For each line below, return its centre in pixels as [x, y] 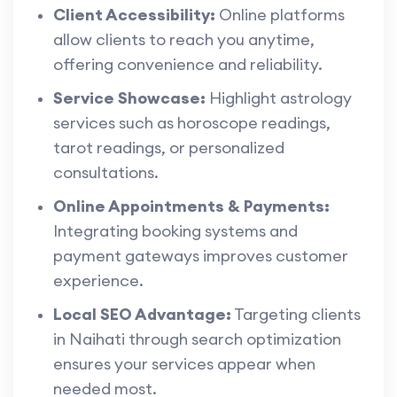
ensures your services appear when [184, 364]
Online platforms [280, 15]
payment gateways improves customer [201, 256]
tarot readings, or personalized [169, 148]
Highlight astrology [279, 98]
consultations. [106, 173]
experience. [98, 281]
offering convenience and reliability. [188, 65]
